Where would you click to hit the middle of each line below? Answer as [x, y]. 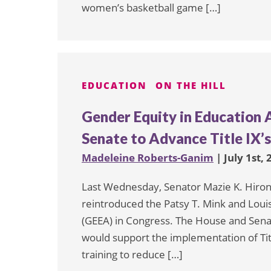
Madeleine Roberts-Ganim [148, 157]
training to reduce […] [132, 254]
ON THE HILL [191, 85]
